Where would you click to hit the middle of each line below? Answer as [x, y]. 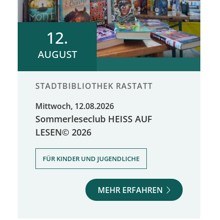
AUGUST [57, 54]
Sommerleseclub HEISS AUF [94, 118]
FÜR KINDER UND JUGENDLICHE [91, 158]
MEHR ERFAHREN [131, 190]
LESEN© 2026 [63, 132]
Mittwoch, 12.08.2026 [75, 106]
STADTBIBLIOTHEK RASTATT [94, 86]
